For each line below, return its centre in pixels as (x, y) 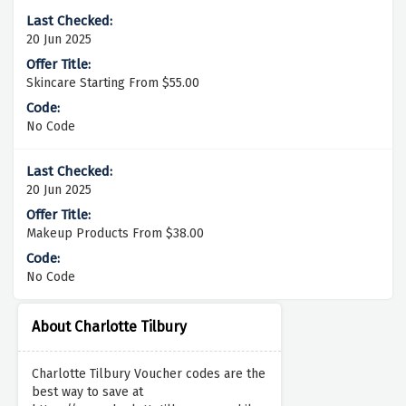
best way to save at (87, 392)
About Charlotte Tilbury (109, 327)
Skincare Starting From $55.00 (113, 83)
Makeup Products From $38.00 (115, 234)
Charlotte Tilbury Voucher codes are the (149, 374)
